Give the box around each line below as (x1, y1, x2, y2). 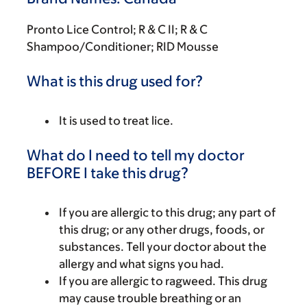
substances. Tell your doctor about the (59, 240, 267, 254)
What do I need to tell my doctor (27, 147, 245, 164)
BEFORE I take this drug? (27, 164, 188, 182)
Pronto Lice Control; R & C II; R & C (27, 23, 208, 36)
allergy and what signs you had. (59, 257, 224, 271)
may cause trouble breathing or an (59, 291, 241, 305)
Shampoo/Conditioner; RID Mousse (27, 40, 219, 53)
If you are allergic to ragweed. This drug (59, 274, 267, 288)
